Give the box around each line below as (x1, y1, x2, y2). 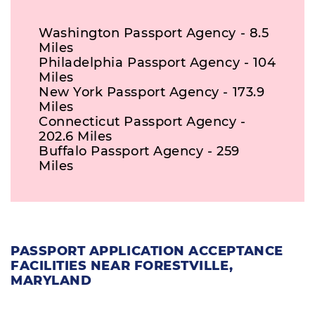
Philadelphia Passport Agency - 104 (39, 54, 276, 70)
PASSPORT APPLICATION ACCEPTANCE (11, 243, 283, 259)
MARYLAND (11, 272, 92, 288)
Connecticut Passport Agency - (39, 113, 246, 129)
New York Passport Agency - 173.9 (39, 84, 265, 100)
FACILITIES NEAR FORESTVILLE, (11, 257, 233, 274)
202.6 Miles (39, 128, 112, 144)
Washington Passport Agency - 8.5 (39, 25, 269, 41)
